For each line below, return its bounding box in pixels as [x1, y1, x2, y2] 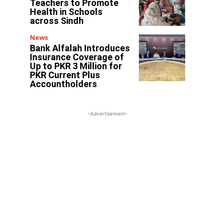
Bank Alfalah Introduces [30, 43, 130, 54]
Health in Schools [30, 6, 103, 17]
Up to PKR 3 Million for [30, 61, 122, 72]
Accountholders [30, 79, 98, 90]
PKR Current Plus [30, 70, 101, 81]
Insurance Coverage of [30, 52, 124, 63]
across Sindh [30, 15, 84, 26]
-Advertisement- [87, 111, 128, 117]
